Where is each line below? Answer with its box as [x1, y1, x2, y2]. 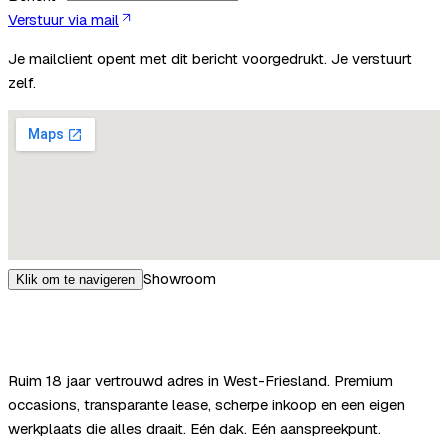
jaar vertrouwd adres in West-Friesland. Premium [62, 370, 393, 390]
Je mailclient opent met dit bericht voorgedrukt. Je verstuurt [8, 48, 412, 68]
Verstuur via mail [8, 9, 119, 29]
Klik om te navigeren [16, 271, 135, 287]
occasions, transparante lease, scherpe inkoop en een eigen [8, 394, 405, 414]
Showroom [143, 268, 216, 288]
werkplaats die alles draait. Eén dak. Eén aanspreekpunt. [8, 418, 381, 438]
